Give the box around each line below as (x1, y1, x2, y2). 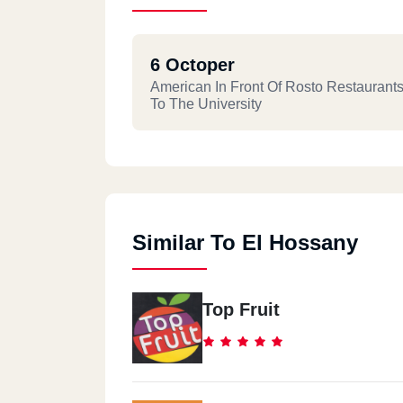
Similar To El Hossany (132, 230, 358, 255)
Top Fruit (202, 300, 280, 319)
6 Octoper (150, 55, 235, 75)
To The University (150, 96, 262, 112)
